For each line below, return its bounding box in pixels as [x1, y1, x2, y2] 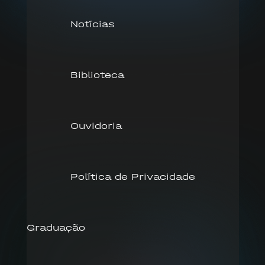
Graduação [26, 221, 85, 233]
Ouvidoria [70, 119, 122, 131]
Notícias [70, 18, 115, 30]
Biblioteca [70, 69, 124, 80]
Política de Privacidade [70, 170, 195, 182]
